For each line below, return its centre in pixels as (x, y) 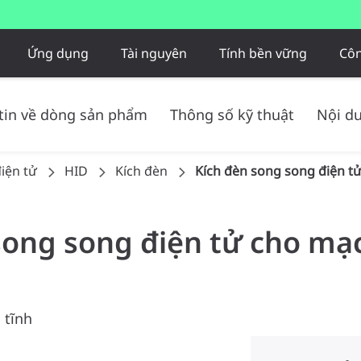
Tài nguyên (154, 53)
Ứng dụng (58, 53)
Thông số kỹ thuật (232, 114)
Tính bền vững (263, 53)
